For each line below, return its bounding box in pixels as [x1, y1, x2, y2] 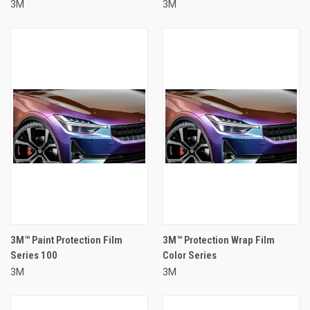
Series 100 [10, 248, 57, 262]
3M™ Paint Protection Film [10, 233, 122, 246]
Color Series [162, 248, 217, 262]
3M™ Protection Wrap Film [162, 233, 275, 246]
